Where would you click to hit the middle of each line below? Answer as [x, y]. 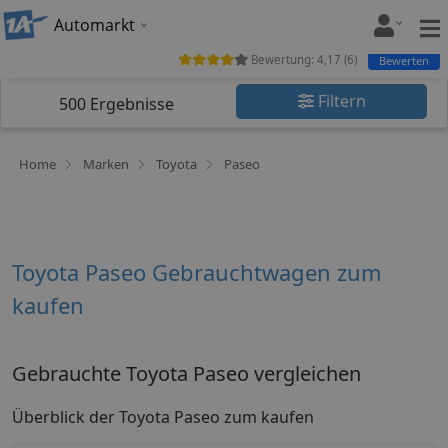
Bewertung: [282, 59]
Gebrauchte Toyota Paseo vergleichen [186, 373]
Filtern [339, 101]
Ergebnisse [130, 104]
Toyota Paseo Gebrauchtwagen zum [197, 272]
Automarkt [94, 25]
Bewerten [404, 60]
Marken [106, 164]
